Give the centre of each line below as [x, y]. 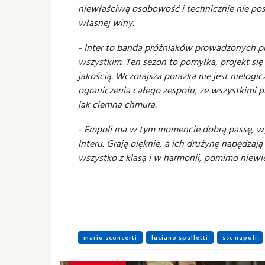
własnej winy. [106, 22]
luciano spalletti [180, 237]
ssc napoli [240, 237]
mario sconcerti [110, 237]
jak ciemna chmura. [117, 104]
